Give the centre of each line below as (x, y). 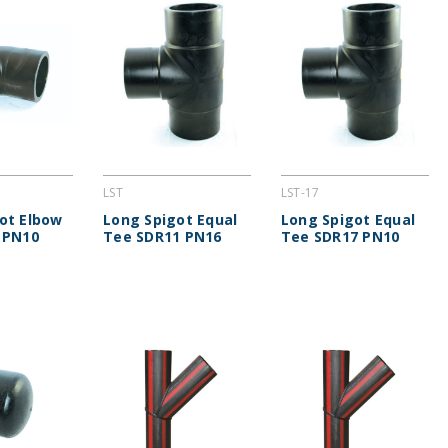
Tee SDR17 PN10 (340, 237)
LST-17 (300, 193)
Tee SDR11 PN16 (162, 237)
